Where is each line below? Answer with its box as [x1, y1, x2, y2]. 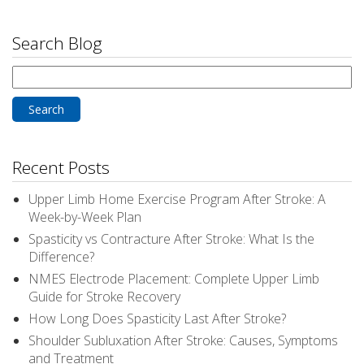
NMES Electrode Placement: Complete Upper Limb [28, 270, 319, 288]
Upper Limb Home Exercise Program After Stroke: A [28, 190, 326, 209]
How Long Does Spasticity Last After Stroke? [28, 310, 286, 328]
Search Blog [12, 32, 102, 55]
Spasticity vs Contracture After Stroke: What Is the [28, 230, 314, 249]
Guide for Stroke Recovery [28, 288, 180, 306]
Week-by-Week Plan [28, 208, 141, 227]
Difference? [28, 248, 94, 266]
